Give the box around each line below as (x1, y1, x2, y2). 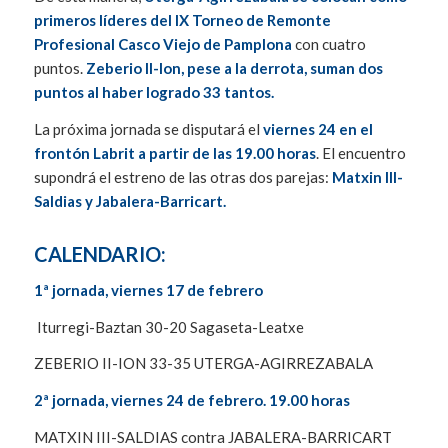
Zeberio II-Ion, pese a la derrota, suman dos (85, 59, 383, 78)
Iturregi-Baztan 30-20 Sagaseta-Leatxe (33, 317, 304, 336)
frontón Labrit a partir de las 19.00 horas (33, 144, 316, 163)
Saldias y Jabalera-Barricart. (33, 192, 226, 211)
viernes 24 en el (262, 120, 373, 139)
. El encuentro (315, 144, 406, 163)
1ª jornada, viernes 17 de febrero (33, 280, 263, 299)
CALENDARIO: (33, 242, 170, 267)
